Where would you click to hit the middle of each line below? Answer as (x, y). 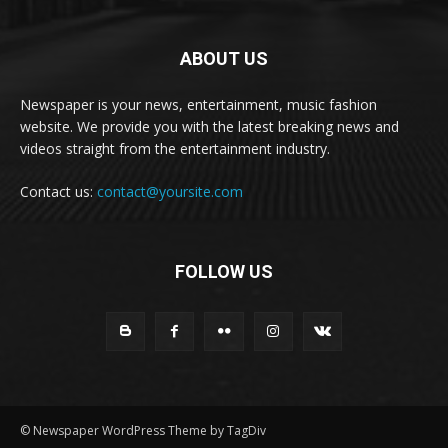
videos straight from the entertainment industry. (175, 148)
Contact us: (58, 191)
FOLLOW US (224, 271)
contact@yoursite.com (170, 191)
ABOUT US (224, 58)
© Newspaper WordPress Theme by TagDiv (143, 430)
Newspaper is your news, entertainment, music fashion (198, 104)
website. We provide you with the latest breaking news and (209, 126)
